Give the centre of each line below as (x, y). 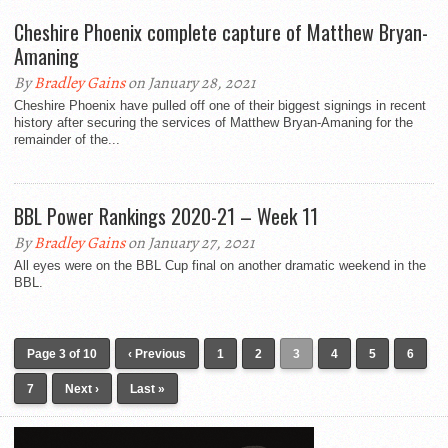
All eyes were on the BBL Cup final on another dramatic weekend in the (220, 266)
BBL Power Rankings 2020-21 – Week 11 (166, 216)
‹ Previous (157, 354)
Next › (82, 389)
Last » (147, 389)
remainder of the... (67, 140)
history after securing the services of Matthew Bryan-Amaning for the (213, 123)
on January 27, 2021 (189, 243)
